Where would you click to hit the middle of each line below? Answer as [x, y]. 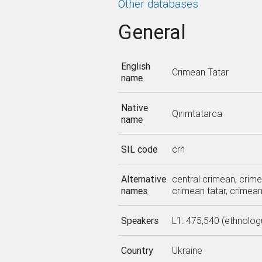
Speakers [139, 220]
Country [137, 250]
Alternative [143, 179]
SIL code [139, 149]
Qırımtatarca [197, 113]
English [135, 66]
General [152, 32]
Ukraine [187, 250]
